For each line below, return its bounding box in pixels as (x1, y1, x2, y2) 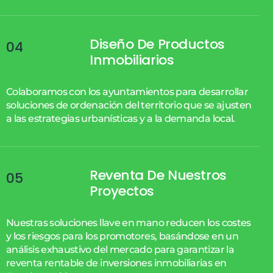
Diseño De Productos (90, 34, 225, 54)
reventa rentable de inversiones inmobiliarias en (6, 257, 227, 269)
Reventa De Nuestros (90, 165, 227, 185)
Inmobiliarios (90, 50, 174, 69)
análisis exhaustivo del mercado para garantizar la (6, 243, 234, 255)
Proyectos (90, 181, 155, 200)
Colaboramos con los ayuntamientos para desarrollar (6, 85, 248, 97)
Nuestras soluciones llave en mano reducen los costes (6, 216, 251, 229)
